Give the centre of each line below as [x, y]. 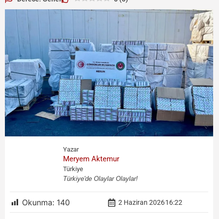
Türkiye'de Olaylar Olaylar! [101, 178]
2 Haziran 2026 [142, 203]
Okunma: [38, 203]
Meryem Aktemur [91, 159]
